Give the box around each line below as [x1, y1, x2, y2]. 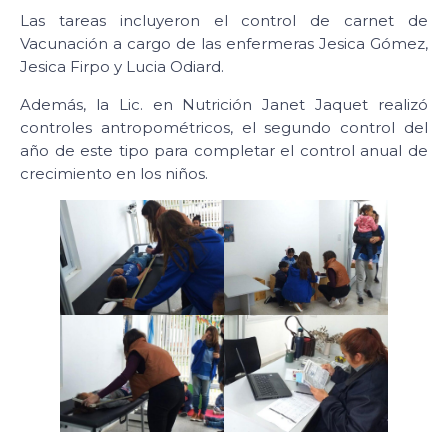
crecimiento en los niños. [20, 163, 208, 183]
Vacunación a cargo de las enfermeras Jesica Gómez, [20, 34, 428, 54]
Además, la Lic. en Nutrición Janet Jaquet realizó [20, 94, 428, 114]
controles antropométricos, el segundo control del [20, 117, 428, 137]
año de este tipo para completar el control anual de [20, 140, 428, 160]
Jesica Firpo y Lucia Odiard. [20, 57, 224, 77]
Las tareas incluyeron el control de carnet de [20, 11, 428, 31]
